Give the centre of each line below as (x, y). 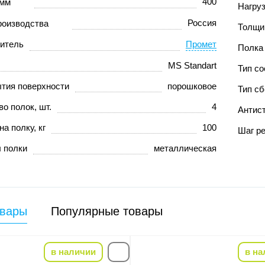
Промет (201, 44)
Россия (202, 23)
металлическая (185, 148)
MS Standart (192, 65)
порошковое (192, 86)
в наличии (73, 252)
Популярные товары (107, 211)
